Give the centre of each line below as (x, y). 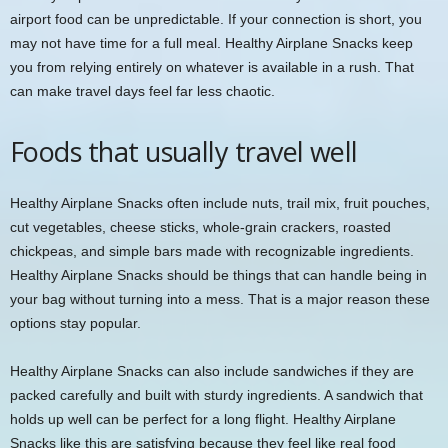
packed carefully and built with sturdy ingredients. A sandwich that (216, 394)
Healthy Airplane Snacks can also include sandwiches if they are (212, 370)
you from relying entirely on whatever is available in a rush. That (212, 66)
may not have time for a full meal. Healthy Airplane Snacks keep (211, 42)
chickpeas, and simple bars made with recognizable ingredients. (212, 250)
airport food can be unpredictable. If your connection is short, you (216, 18)
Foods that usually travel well (184, 151)
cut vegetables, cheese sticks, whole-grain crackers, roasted (200, 226)
